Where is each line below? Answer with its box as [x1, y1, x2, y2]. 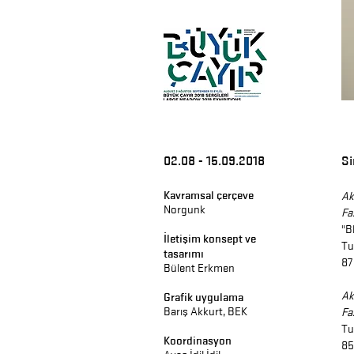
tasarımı [164, 247, 204, 261]
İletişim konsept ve [164, 232, 256, 246]
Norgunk [164, 203, 205, 217]
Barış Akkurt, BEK [164, 305, 247, 318]
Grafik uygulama [164, 290, 243, 304]
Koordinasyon [164, 333, 232, 348]
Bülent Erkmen [164, 262, 235, 275]
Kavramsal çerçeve [164, 188, 254, 202]
